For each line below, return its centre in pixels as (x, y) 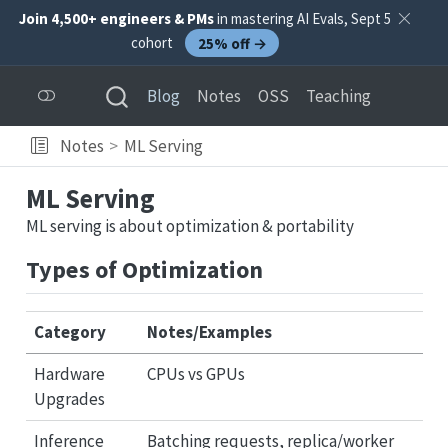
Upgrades (69, 398)
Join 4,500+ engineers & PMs (117, 19)
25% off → (232, 43)
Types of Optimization (144, 269)
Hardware (69, 373)
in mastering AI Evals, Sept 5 (303, 19)
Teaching (338, 96)
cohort (154, 43)
